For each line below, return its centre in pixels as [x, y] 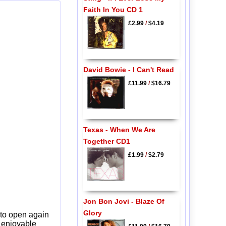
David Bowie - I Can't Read [128, 69]
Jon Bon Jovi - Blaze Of [124, 202]
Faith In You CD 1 [113, 10]
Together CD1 [106, 141]
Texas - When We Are [119, 129]
